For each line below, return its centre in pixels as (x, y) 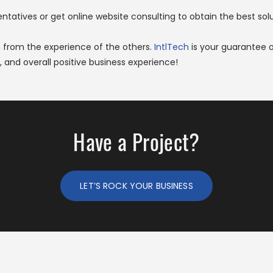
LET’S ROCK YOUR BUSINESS (136, 186)
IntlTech (172, 47)
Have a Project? (136, 141)
